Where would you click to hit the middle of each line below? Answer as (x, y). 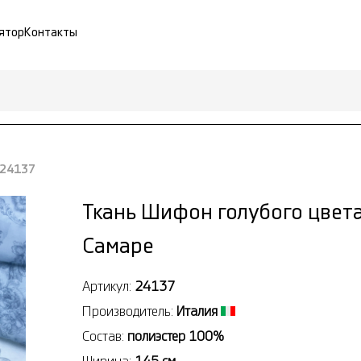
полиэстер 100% (176, 336)
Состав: (105, 336)
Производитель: (129, 311)
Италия (197, 311)
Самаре (118, 246)
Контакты (51, 33)
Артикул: (108, 286)
